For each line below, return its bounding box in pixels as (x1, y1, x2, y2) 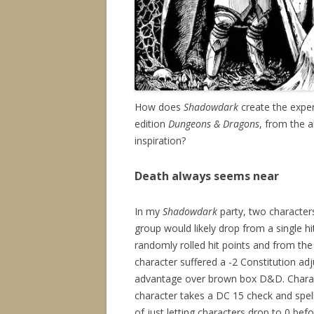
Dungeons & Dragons (168, 117, 259, 131)
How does (135, 100, 184, 114)
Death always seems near (135, 168, 279, 184)
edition (135, 117, 168, 131)
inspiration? (135, 134, 186, 148)
